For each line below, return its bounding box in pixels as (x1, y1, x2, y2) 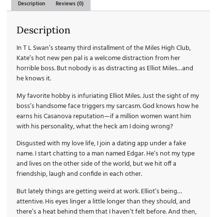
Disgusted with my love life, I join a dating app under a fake (16, 138, 186, 150)
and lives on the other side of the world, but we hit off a (16, 158, 176, 170)
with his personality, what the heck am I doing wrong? (16, 121, 173, 132)
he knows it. (16, 73, 51, 85)
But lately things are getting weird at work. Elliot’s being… (16, 186, 182, 197)
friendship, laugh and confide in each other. (16, 169, 142, 180)
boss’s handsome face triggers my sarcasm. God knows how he (16, 100, 199, 112)
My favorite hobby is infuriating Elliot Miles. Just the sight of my (16, 90, 199, 102)
